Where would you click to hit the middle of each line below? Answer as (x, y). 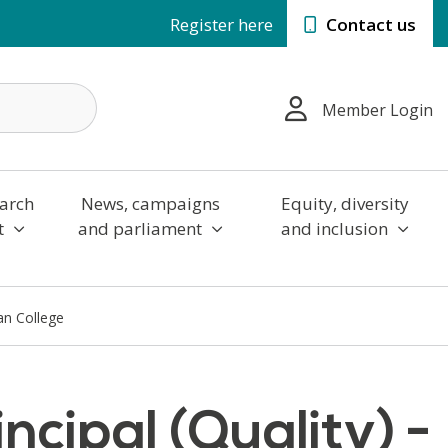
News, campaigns (150, 203)
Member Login (377, 110)
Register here (221, 24)
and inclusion (336, 228)
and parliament (141, 228)
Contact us (369, 24)
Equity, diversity (344, 203)
